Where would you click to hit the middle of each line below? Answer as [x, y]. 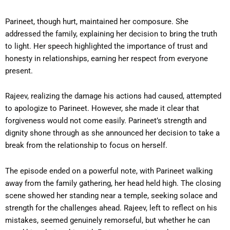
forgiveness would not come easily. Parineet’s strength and [106, 121]
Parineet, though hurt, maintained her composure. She [97, 21]
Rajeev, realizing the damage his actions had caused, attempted [113, 96]
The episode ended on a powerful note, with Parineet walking [109, 171]
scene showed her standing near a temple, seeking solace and [111, 195]
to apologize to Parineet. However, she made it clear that [102, 109]
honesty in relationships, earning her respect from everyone [107, 58]
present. [19, 71]
